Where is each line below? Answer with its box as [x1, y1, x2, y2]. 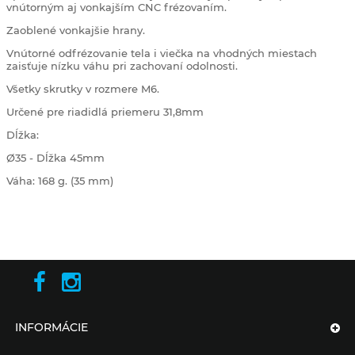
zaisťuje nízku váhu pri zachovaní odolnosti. [6, 59, 238, 72]
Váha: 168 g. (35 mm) [6, 174, 113, 187]
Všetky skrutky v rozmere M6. [6, 82, 159, 95]
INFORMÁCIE [15, 320, 88, 334]
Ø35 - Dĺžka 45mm [6, 151, 105, 164]
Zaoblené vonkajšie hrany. [6, 24, 145, 36]
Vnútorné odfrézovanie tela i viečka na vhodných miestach [6, 47, 317, 59]
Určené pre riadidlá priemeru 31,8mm [6, 105, 207, 118]
